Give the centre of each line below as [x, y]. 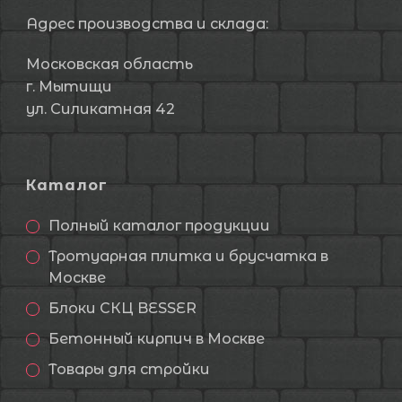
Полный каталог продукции [159, 226]
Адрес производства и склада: [147, 24]
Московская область [109, 64]
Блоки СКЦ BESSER [122, 308]
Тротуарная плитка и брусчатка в [188, 256]
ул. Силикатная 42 [100, 109]
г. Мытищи [69, 87]
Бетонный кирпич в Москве [157, 339]
